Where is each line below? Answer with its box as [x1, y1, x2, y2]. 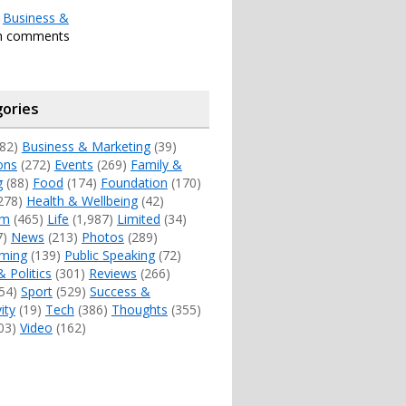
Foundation [100, 173, 168, 191]
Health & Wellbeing [25, 191, 138, 209]
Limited [116, 209, 160, 227]
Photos [81, 227, 124, 246]
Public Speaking [63, 246, 155, 264]
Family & [130, 155, 182, 173]
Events [53, 155, 93, 173]
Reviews [88, 264, 137, 282]
